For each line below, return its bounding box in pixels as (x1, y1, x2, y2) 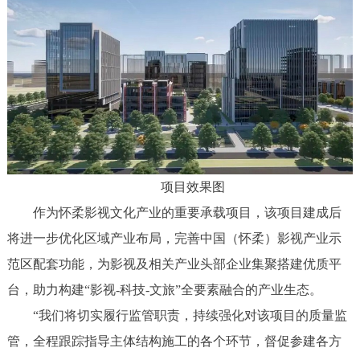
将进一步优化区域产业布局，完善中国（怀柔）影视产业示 (6, 231, 342, 245)
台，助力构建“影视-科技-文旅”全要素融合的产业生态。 (6, 282, 322, 297)
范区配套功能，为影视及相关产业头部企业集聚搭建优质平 (6, 256, 342, 271)
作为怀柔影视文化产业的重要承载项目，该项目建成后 (6, 205, 342, 219)
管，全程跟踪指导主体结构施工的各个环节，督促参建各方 (6, 333, 342, 348)
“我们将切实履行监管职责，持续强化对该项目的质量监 (6, 308, 347, 322)
